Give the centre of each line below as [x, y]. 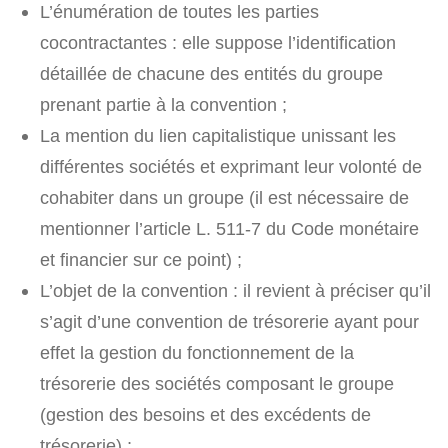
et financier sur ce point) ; [141, 260]
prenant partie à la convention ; [163, 105]
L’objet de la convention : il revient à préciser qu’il [235, 291]
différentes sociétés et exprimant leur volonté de [231, 167]
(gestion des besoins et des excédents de [205, 415]
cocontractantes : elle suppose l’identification [218, 43]
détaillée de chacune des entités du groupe [211, 74]
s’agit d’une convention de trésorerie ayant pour [229, 322]
